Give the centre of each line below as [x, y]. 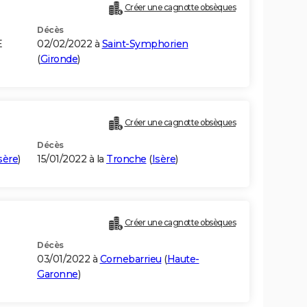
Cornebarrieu [131, 259]
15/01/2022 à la [72, 159]
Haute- [183, 259]
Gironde [59, 59]
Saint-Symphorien [145, 44]
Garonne [58, 274]
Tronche [126, 159]
